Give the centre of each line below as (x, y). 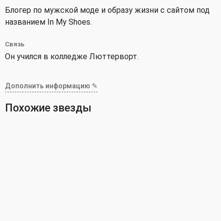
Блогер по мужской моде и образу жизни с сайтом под (107, 10)
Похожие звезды (48, 108)
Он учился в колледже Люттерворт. (72, 56)
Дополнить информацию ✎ (51, 86)
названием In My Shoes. (48, 22)
